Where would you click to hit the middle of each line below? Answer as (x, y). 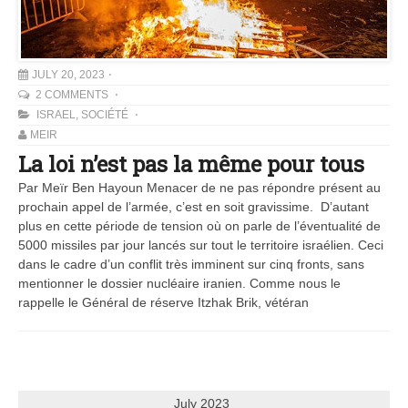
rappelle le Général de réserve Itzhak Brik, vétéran (163, 302)
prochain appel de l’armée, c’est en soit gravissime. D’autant (194, 206)
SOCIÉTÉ (105, 114)
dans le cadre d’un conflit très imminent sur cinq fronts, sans (191, 264)
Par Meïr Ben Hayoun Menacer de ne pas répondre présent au (199, 187)
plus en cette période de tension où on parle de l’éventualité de (199, 225)
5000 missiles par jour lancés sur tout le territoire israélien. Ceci (201, 245)
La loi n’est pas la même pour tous (191, 163)
